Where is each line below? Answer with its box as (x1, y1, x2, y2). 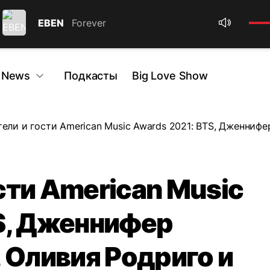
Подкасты (64, 69, 118, 82)
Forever (72, 16, 106, 29)
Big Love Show (131, 69, 208, 82)
